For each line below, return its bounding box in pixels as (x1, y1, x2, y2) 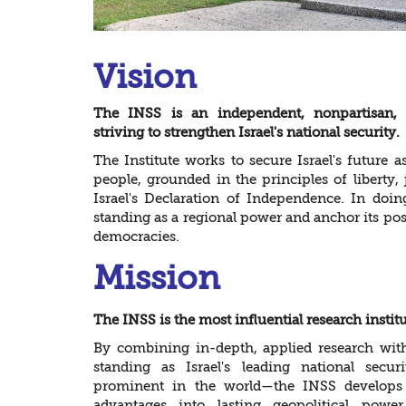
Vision (93, 59, 197, 97)
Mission (93, 260, 220, 298)
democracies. (93, 228, 179, 246)
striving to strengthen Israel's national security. (93, 124, 400, 141)
